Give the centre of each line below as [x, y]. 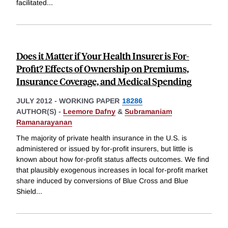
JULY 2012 [34, 101]
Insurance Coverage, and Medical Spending [104, 81]
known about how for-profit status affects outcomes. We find [113, 160]
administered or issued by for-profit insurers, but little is [105, 149]
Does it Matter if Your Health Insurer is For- [103, 55]
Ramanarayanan [44, 122]
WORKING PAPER [89, 101]
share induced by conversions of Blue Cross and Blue [102, 181]
